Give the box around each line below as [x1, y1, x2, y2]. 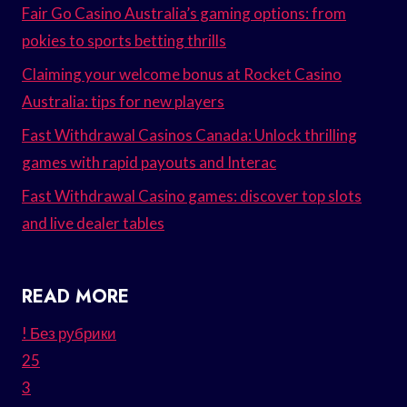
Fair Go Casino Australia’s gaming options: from [22, 4, 346, 24]
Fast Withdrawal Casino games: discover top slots [22, 185, 362, 205]
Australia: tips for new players [22, 92, 224, 112]
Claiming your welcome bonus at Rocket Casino [22, 65, 342, 84]
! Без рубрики [22, 323, 116, 342]
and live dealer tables [22, 213, 164, 233]
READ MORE [22, 283, 129, 310]
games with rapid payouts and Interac [22, 153, 276, 173]
